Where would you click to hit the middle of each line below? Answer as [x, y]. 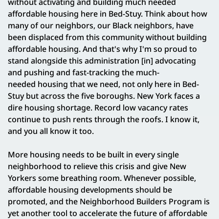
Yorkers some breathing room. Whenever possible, [102, 178]
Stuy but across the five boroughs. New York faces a [104, 96]
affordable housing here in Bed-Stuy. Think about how [108, 14]
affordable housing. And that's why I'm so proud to [102, 49]
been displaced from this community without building [107, 37]
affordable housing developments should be [90, 190]
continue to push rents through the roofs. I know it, [104, 120]
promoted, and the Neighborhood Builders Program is [109, 202]
